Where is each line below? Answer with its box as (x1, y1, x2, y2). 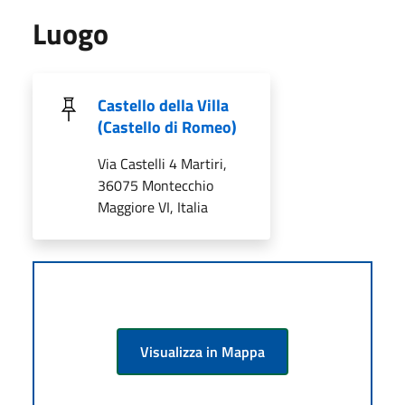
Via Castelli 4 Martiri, (98, 152, 227, 174)
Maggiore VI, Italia (98, 195, 208, 218)
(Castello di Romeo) (98, 114, 237, 139)
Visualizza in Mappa (140, 340, 265, 363)
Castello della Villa (98, 92, 229, 118)
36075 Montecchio (98, 174, 213, 196)
